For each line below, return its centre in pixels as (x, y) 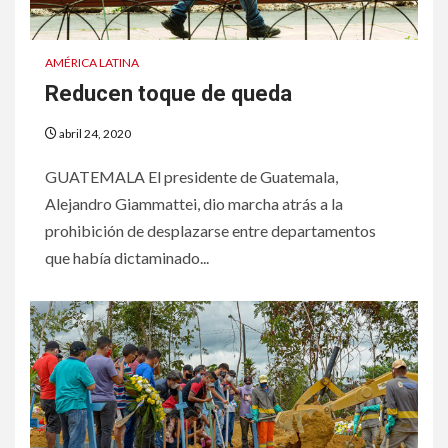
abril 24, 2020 (94, 133)
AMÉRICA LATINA (92, 62)
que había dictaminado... (127, 257)
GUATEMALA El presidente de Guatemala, (191, 176)
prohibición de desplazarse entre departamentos (210, 230)
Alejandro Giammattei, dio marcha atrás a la (194, 203)
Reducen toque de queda (168, 93)
